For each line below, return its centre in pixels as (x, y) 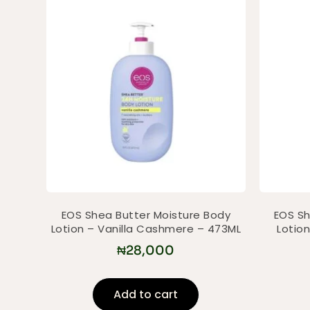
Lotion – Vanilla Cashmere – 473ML (146, 229)
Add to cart (146, 294)
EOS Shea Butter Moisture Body (146, 215)
